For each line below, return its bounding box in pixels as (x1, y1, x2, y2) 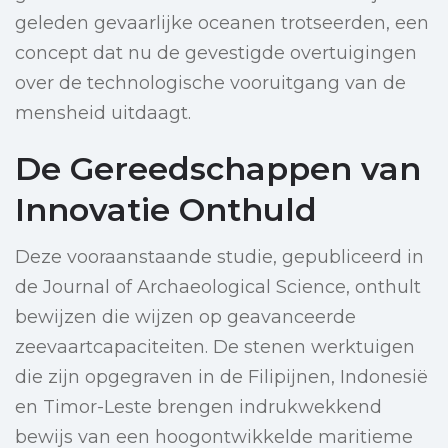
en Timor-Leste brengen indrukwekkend (15, 396, 382, 419)
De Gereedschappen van (15, 149, 421, 189)
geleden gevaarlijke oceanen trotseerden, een (15, 12, 429, 35)
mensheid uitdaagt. (15, 102, 191, 125)
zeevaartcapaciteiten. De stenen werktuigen (15, 336, 415, 359)
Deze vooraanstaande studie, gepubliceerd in (15, 246, 424, 269)
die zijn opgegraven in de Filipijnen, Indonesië (15, 366, 428, 389)
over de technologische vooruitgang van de (15, 72, 406, 95)
